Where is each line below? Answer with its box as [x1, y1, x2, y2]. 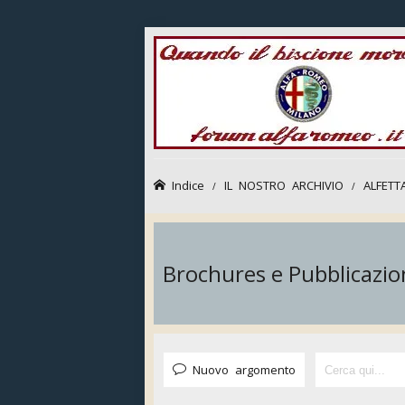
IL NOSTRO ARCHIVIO [224, 179, 344, 191]
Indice [172, 179, 204, 191]
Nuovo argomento [193, 363, 296, 375]
